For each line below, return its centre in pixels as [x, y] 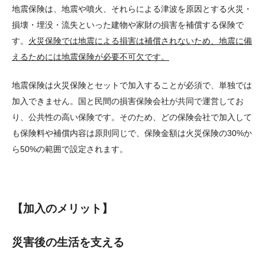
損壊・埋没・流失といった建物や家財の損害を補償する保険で [128, 25]
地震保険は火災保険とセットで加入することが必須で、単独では [132, 85]
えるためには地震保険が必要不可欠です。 [91, 57]
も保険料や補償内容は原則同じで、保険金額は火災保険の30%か [132, 133]
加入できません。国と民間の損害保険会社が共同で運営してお [128, 101]
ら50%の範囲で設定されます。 [70, 149]
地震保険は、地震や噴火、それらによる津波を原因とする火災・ [132, 9]
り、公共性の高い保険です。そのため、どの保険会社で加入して [132, 117]
